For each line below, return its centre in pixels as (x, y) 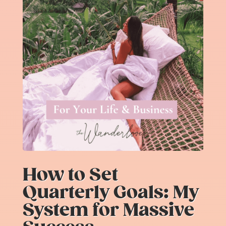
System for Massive (108, 210)
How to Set (70, 174)
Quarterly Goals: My (110, 192)
